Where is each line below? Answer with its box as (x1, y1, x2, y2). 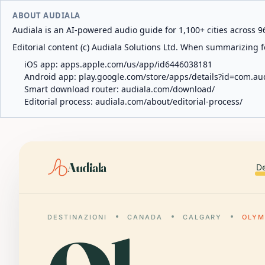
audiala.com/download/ (121, 83, 215, 95)
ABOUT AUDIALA (12, 10, 80, 21)
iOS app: (24, 59, 60, 70)
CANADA (127, 213, 163, 221)
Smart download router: (24, 83, 121, 95)
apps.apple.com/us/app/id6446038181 (60, 59, 212, 70)
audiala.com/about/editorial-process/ (95, 96, 243, 107)
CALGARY (182, 213, 222, 221)
